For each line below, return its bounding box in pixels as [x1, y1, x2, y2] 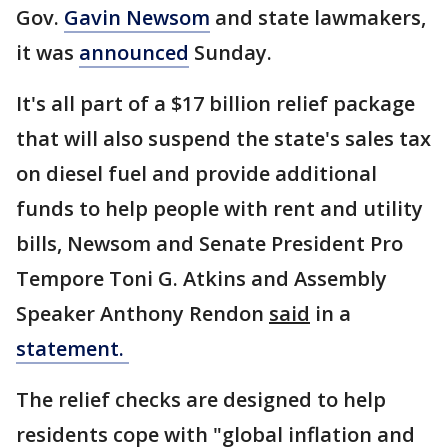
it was [16, 39, 79, 66]
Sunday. [189, 39, 272, 66]
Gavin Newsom [64, 4, 210, 31]
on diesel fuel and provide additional [16, 160, 377, 187]
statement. [16, 335, 129, 362]
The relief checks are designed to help [16, 386, 386, 413]
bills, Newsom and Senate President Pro [16, 230, 403, 257]
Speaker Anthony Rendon [16, 300, 269, 327]
